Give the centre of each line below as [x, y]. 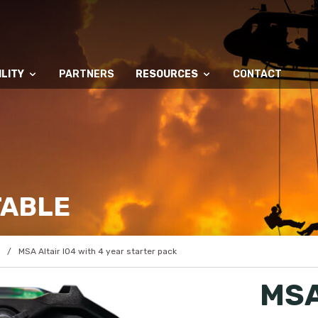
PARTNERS [86, 74]
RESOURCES [166, 74]
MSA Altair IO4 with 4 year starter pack [97, 251]
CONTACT [257, 74]
